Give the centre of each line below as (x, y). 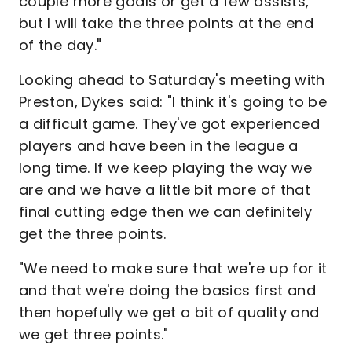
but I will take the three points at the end (166, 23)
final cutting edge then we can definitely (166, 211)
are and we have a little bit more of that (165, 189)
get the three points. (95, 233)
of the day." (60, 45)
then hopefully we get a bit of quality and (169, 312)
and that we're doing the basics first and (168, 290)
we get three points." (94, 334)
